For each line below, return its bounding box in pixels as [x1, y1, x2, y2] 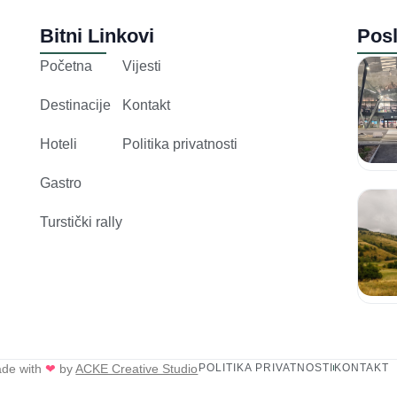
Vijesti [121, 58, 161, 74]
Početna [39, 58, 92, 74]
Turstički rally [39, 214, 122, 230]
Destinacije [39, 97, 111, 113]
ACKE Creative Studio [75, 361, 198, 376]
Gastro [39, 175, 82, 191]
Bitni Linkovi [39, 24, 154, 47]
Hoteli [39, 136, 77, 152]
